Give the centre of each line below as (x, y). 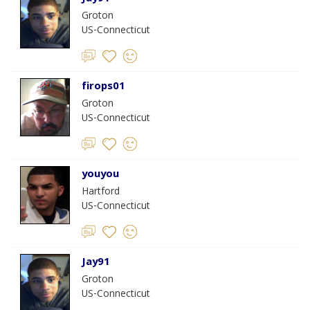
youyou (100, 175)
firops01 (103, 87)
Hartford (101, 192)
